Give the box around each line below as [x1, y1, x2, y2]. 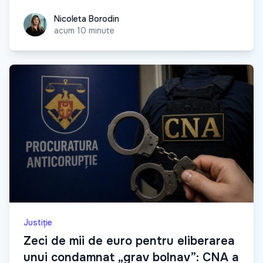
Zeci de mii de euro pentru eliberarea [23, 234, 235, 249]
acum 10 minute [54, 25, 114, 36]
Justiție [23, 217, 52, 228]
